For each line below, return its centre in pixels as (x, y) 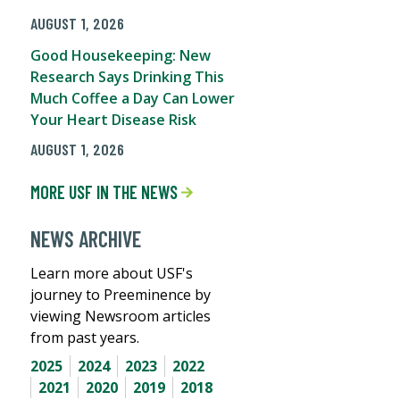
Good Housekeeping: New (121, 56)
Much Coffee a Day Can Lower (133, 99)
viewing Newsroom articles (121, 317)
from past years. (85, 338)
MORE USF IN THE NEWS (106, 192)
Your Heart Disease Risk (113, 120)
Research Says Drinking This (127, 77)
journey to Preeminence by (121, 295)
